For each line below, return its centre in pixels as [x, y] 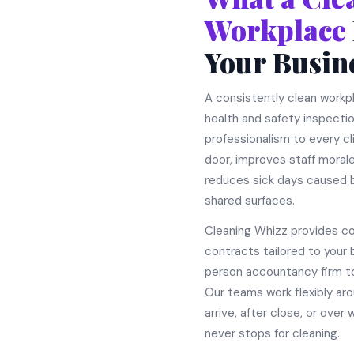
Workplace [276, 30]
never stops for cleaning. [273, 333]
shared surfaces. [250, 201]
